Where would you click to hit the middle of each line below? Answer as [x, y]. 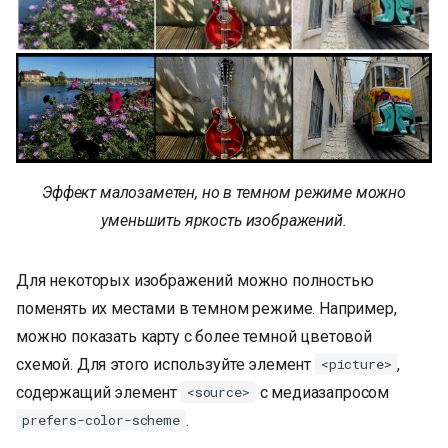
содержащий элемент [98, 392]
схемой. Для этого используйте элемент [165, 364]
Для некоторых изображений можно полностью [195, 280]
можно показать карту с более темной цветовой [194, 336]
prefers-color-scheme [101, 420]
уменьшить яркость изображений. [224, 220]
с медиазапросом [322, 392]
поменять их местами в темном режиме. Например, [206, 308]
